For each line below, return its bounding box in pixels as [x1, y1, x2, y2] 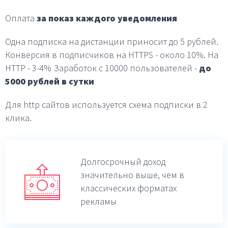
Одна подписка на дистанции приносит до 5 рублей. [5, 35, 218, 47]
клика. [5, 111, 32, 124]
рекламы [80, 195, 117, 207]
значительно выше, [80, 168, 160, 181]
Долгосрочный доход [80, 155, 165, 167]
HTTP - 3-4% [5, 62, 51, 74]
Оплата [5, 12, 37, 24]
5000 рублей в [5, 75, 69, 87]
